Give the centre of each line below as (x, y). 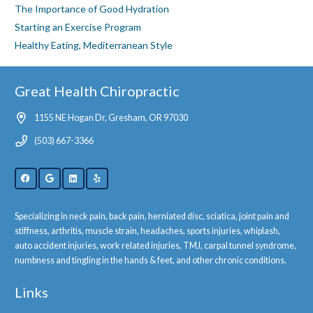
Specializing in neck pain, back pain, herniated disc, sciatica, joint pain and (152, 216)
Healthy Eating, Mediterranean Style (94, 45)
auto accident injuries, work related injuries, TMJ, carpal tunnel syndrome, (155, 245)
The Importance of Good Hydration (92, 9)
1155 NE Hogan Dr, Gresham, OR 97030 (111, 118)
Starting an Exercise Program (78, 27)
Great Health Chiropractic (97, 91)
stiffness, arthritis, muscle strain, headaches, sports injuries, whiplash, (147, 231)
